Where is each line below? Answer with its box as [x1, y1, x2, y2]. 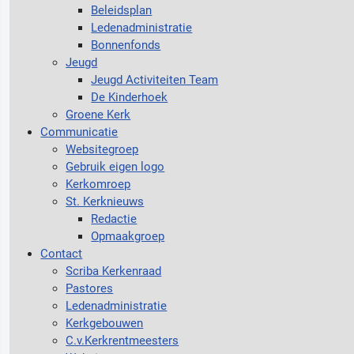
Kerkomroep [66, 176, 131, 191]
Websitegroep [66, 141, 139, 156]
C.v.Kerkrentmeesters [66, 333, 179, 348]
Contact [40, 246, 83, 261]
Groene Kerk [66, 107, 131, 122]
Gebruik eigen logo [66, 159, 165, 174]
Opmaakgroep [91, 228, 165, 243]
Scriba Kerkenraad [66, 263, 162, 278]
